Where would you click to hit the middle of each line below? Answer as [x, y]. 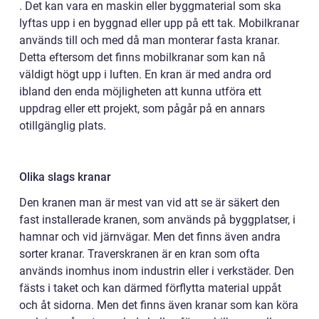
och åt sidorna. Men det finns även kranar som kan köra [159, 305]
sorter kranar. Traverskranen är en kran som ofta [140, 253]
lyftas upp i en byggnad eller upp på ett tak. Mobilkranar [159, 23]
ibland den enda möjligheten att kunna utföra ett [140, 91]
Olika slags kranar [65, 177]
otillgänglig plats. [63, 125]
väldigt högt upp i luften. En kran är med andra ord [145, 74]
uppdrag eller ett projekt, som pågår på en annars [142, 108]
